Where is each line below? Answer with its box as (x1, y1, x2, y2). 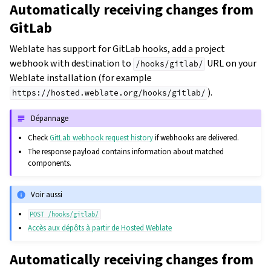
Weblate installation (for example (10, 71, 152, 85)
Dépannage (31, 113, 69, 123)
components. (28, 158, 72, 169)
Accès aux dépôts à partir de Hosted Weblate (28, 223, 172, 233)
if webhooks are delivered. (153, 132, 240, 143)
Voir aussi (31, 189, 63, 200)
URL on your (205, 57, 257, 70)
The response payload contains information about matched (28, 146, 224, 157)
